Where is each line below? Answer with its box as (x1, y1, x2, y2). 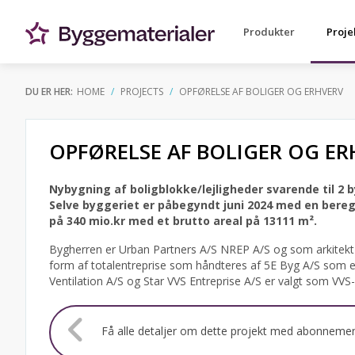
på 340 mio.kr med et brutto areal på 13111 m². (49, 213, 317, 228)
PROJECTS (120, 85, 163, 98)
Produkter (243, 25, 295, 39)
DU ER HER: (25, 85, 73, 98)
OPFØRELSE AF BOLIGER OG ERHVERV (179, 85, 343, 98)
